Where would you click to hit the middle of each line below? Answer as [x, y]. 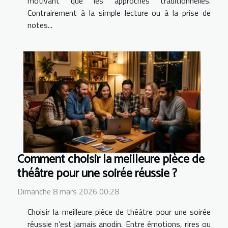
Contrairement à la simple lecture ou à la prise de [119, 13]
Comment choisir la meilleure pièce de [111, 160]
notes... [40, 25]
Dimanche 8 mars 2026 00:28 [68, 192]
